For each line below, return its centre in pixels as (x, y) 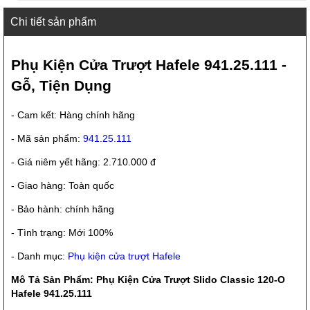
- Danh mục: (39, 256)
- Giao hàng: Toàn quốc (63, 186)
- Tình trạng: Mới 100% (62, 233)
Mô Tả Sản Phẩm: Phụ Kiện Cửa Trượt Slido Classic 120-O (148, 280)
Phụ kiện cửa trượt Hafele (124, 256)
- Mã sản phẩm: (47, 139)
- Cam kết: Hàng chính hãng (73, 115)
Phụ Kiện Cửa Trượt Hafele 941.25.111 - (149, 65)
